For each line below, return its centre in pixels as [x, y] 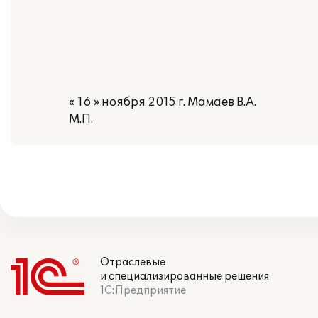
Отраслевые [133, 262]
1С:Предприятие [143, 291]
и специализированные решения [185, 276]
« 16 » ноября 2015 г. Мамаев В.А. [163, 102]
